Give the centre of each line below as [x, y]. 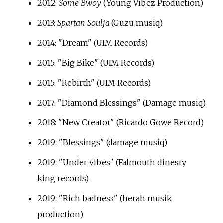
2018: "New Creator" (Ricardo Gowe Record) [120, 123]
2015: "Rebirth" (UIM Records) [94, 83]
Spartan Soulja [83, 23]
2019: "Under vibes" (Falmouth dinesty [111, 163]
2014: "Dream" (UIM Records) [92, 43]
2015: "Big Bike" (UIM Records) [96, 63]
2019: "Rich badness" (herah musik [104, 198]
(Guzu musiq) [136, 23]
